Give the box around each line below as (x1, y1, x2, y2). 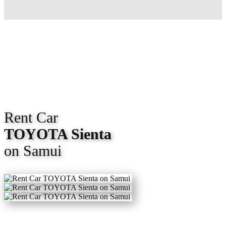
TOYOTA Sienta (4, 126, 111, 142)
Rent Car (4, 109, 58, 126)
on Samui (4, 142, 66, 159)
